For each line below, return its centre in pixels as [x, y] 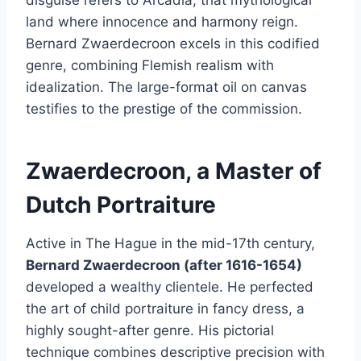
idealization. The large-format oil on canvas [166, 87]
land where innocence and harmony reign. [162, 21]
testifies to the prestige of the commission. [164, 108]
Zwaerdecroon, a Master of [174, 170]
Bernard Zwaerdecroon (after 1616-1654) [164, 265]
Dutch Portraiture [121, 204]
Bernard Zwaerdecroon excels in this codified [173, 43]
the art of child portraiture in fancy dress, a [165, 308]
